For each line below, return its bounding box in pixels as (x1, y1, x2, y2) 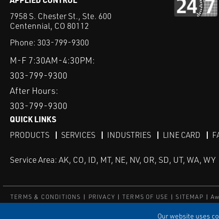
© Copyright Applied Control (10, 203, 99, 211)
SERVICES (61, 130, 95, 140)
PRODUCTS (10, 130, 49, 140)
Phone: (10, 37, 37, 48)
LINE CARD (163, 130, 200, 140)
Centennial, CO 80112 (10, 21, 89, 31)
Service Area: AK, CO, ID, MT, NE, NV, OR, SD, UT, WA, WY (10, 154, 216, 165)
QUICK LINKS (10, 114, 56, 125)
